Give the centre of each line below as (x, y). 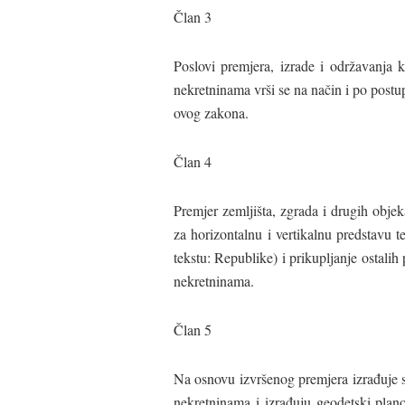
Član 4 (193, 161)
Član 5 (193, 329)
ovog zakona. (211, 112)
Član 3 (193, 16)
